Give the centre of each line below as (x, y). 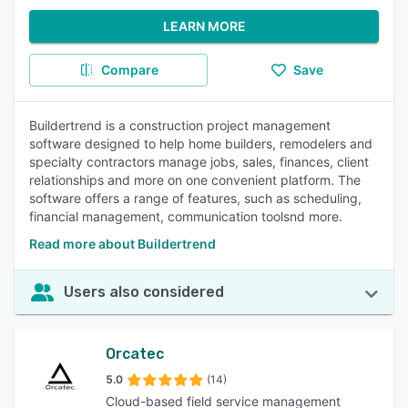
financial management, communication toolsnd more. (186, 216)
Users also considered (144, 292)
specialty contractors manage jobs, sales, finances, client (199, 162)
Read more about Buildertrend (122, 244)
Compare (129, 70)
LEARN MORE (204, 26)
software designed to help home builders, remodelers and (201, 143)
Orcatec (134, 354)
